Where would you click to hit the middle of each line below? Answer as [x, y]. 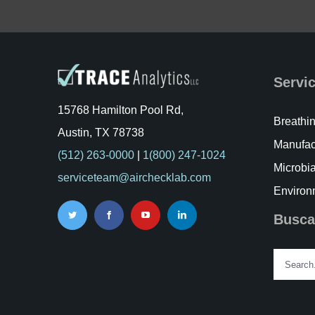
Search [291, 259]
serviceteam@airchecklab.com [134, 178]
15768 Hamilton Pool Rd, [120, 110]
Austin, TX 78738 [101, 133]
